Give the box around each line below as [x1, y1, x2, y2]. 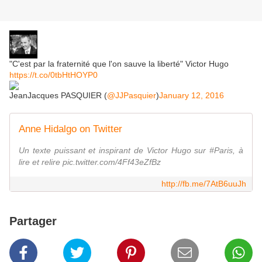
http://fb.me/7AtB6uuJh [161, 179, 246, 189]
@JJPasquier [107, 91, 156, 101]
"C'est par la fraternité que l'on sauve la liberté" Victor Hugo [9, 59, 229, 69]
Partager [9, 215, 57, 228]
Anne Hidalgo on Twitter [19, 123, 122, 135]
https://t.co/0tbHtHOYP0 [9, 70, 98, 80]
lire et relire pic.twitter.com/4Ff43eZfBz [19, 157, 161, 167]
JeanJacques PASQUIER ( [9, 91, 107, 101]
